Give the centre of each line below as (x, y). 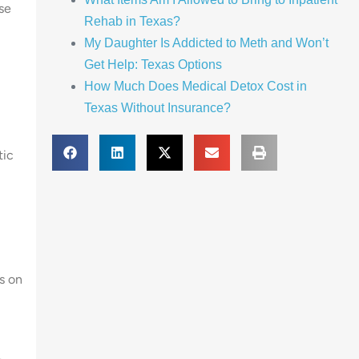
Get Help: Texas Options (153, 64)
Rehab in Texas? (132, 21)
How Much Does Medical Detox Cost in (195, 86)
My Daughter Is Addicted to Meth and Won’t (206, 42)
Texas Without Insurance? (157, 107)
